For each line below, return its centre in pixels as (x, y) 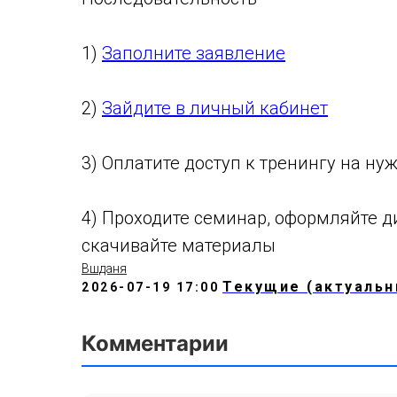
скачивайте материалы (179, 245)
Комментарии (155, 343)
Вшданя (104, 269)
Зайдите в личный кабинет (215, 108)
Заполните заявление (194, 53)
